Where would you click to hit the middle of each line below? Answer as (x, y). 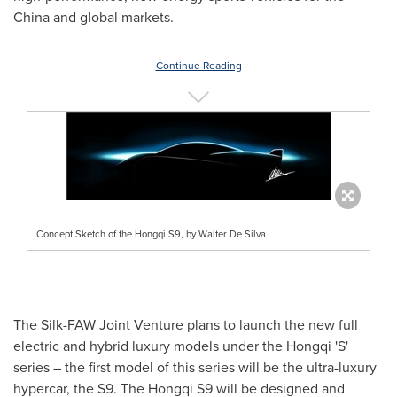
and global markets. (115, 17)
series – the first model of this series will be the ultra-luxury (195, 366)
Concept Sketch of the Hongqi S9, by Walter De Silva (151, 234)
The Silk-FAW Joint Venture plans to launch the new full (186, 324)
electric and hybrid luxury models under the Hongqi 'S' (181, 345)
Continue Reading (198, 65)
